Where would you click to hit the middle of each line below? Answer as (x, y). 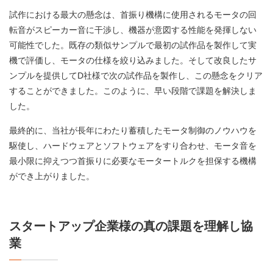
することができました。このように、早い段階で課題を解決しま (133, 91)
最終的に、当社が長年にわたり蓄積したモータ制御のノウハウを (133, 131)
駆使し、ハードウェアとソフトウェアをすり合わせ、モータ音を (133, 146)
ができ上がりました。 (52, 176)
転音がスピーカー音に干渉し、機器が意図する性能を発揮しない (133, 30)
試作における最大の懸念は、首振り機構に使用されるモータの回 (133, 15)
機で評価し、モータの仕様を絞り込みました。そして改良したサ (133, 61)
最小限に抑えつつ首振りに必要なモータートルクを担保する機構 (133, 161)
